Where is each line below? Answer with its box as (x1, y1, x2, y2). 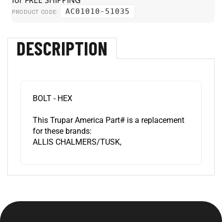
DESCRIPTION (16, 28, 108, 51)
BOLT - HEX (33, 85, 72, 94)
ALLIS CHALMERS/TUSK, (33, 128, 121, 138)
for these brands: (33, 117, 92, 127)
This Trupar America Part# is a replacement (33, 107, 184, 116)
